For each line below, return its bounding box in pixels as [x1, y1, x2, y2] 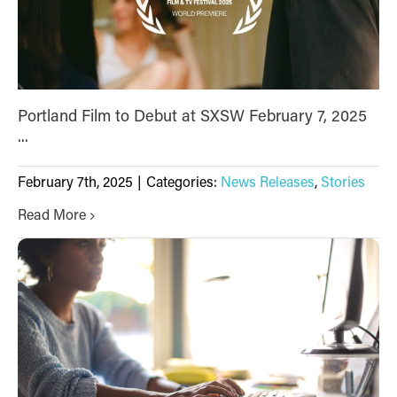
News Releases [221, 176, 315, 191]
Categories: [146, 176, 221, 191]
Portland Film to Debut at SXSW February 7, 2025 [18, 109, 367, 127]
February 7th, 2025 [18, 176, 133, 191]
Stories [321, 176, 365, 191]
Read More [18, 209, 86, 224]
